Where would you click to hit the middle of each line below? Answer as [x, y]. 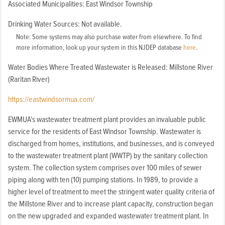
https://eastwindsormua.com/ [51, 99]
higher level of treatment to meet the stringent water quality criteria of [111, 192]
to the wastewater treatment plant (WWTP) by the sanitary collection [108, 156]
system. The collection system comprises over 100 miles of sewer [105, 168]
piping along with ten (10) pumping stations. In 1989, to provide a [103, 180]
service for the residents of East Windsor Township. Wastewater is [104, 132]
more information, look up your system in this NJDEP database [100, 48]
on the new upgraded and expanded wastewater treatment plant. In [108, 216]
